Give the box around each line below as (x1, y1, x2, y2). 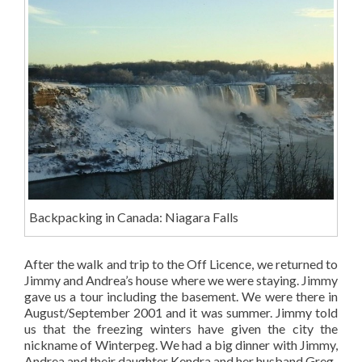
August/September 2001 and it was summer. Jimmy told (24, 305, 338, 321)
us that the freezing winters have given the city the (24, 321, 338, 337)
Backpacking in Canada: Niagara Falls (28, 209, 238, 225)
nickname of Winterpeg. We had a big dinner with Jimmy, (24, 337, 338, 353)
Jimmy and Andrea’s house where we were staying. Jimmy (24, 272, 338, 288)
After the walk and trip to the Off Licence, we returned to (24, 256, 338, 272)
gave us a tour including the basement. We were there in (24, 288, 338, 305)
